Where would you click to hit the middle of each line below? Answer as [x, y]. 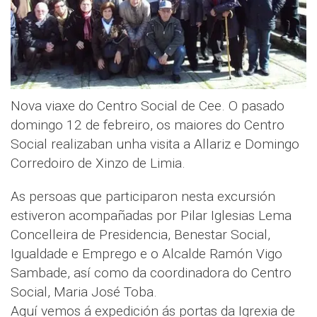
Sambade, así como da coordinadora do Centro [151, 272]
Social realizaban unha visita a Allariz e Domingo [155, 144]
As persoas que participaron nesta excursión [143, 196]
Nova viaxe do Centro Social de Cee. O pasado [148, 105]
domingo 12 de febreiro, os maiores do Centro [148, 125]
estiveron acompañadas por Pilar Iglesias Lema [151, 215]
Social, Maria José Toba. [84, 292]
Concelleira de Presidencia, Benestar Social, [140, 234]
